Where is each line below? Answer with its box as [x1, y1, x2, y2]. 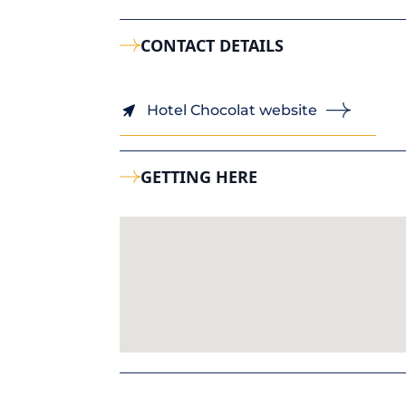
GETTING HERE [140, 166, 258, 188]
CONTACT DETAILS [140, 34, 285, 56]
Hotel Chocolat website [147, 101, 317, 119]
